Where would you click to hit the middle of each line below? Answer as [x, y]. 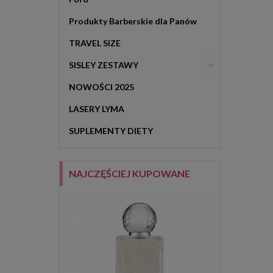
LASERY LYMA [97, 109]
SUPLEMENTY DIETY [111, 131]
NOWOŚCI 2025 [101, 87]
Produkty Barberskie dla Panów [133, 21]
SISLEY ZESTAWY [104, 65]
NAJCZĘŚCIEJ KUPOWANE [129, 173]
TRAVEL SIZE [95, 43]
